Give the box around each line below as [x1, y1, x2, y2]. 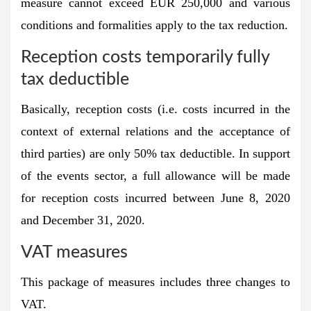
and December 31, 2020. [21, 212, 145, 227]
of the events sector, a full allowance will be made [21, 168, 290, 183]
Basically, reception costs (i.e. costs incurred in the [21, 101, 290, 116]
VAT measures [21, 243, 128, 261]
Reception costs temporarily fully [21, 48, 269, 66]
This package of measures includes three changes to [21, 274, 290, 289]
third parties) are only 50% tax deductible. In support [21, 146, 290, 160]
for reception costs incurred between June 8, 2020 [21, 190, 290, 205]
